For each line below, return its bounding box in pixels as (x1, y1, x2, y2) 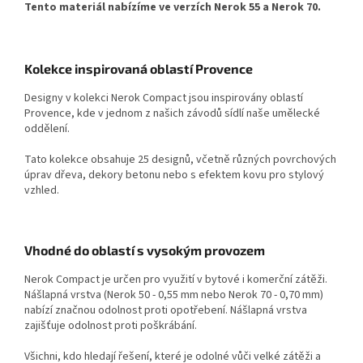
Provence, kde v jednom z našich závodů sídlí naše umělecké (24, 105, 320, 122)
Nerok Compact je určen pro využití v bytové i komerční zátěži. (24, 271, 327, 288)
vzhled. (24, 181, 59, 199)
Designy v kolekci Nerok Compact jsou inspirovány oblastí (24, 89, 303, 106)
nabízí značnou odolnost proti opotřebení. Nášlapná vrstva (24, 301, 307, 318)
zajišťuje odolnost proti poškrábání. (24, 317, 197, 334)
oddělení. (24, 120, 70, 137)
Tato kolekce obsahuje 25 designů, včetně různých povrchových (24, 151, 336, 168)
